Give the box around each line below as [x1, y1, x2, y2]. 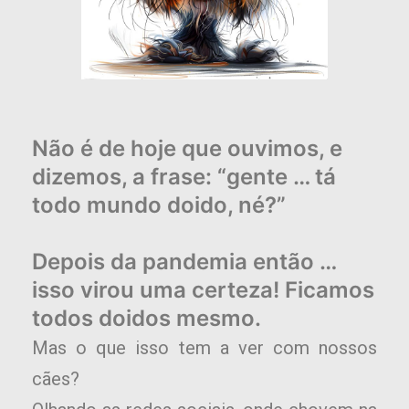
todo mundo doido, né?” [32, 192, 286, 219]
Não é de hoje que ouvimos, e [32, 135, 342, 163]
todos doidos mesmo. [32, 305, 261, 332]
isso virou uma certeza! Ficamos [32, 277, 374, 304]
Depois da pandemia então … [32, 248, 336, 276]
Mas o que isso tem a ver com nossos [32, 337, 377, 360]
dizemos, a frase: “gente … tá [32, 163, 336, 191]
